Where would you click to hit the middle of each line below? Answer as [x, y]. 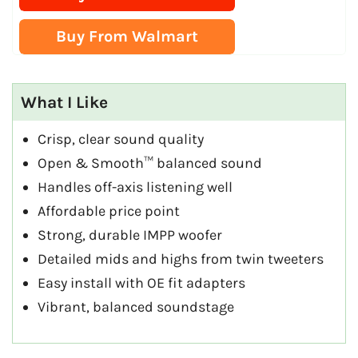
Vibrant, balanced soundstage [136, 307]
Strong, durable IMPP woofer [130, 235]
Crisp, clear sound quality [121, 139]
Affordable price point [109, 211]
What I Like [64, 103]
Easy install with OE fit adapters [141, 283]
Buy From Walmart [127, 37]
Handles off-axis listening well [135, 187]
